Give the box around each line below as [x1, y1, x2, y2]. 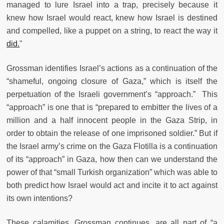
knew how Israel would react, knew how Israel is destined [6, 13, 217, 22]
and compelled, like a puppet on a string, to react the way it [6, 26, 217, 35]
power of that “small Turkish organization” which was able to [6, 167, 217, 176]
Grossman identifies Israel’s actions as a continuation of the [6, 63, 217, 72]
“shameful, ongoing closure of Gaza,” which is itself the [6, 76, 217, 85]
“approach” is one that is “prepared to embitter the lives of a [6, 102, 217, 111]
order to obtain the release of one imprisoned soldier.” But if [6, 128, 217, 137]
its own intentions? [6, 193, 72, 202]
